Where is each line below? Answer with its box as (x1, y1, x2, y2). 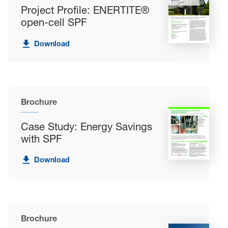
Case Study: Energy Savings (21, 120, 153, 133)
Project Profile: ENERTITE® (21, 4, 150, 17)
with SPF (21, 132, 63, 146)
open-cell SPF (21, 16, 88, 29)
